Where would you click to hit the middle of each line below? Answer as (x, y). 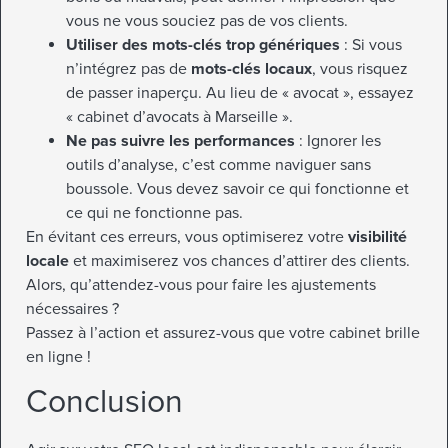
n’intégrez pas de (128, 69)
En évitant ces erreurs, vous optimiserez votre (187, 237)
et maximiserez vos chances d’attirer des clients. (239, 261)
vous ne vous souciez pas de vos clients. (207, 21)
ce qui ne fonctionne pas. (154, 213)
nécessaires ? (72, 309)
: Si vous (371, 45)
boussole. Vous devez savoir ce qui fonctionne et (237, 189)
